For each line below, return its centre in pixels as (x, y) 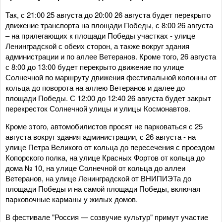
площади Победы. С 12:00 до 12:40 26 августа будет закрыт (108, 98)
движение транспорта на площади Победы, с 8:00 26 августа (109, 25)
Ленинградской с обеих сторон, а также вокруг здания (97, 46)
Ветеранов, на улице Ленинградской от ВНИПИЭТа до (98, 178)
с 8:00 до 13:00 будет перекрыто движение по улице (95, 67)
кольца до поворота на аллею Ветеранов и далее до (95, 87)
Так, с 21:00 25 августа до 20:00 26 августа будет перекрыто (108, 15)
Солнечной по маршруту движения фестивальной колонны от (111, 77)
